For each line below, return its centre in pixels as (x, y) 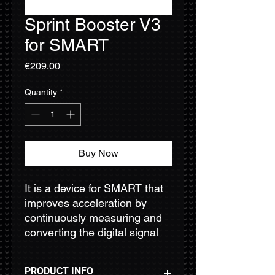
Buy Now (98, 153)
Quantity (41, 92)
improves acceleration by (86, 203)
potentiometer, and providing (94, 261)
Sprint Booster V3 (93, 24)
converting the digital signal (91, 232)
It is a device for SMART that (94, 188)
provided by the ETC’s (79, 247)
